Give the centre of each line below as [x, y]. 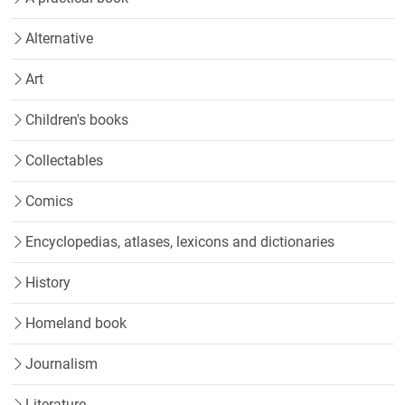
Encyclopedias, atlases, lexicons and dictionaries [180, 241]
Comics [49, 201]
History [48, 282]
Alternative [59, 38]
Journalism [61, 363]
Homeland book [76, 323]
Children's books [77, 119]
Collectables [64, 160]
